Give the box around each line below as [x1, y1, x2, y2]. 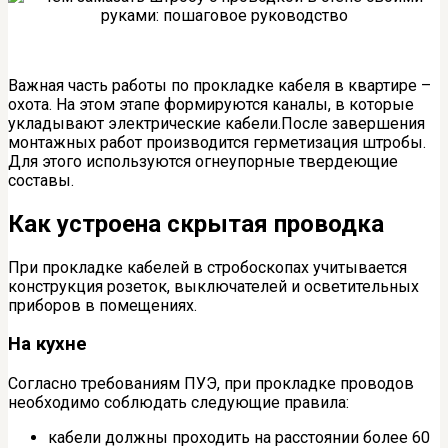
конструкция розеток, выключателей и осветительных [8, 276, 419, 296]
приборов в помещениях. [8, 295, 197, 315]
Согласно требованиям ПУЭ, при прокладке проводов [8, 374, 414, 394]
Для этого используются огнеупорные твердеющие [8, 151, 398, 171]
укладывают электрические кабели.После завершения [8, 113, 425, 133]
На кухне [8, 333, 87, 356]
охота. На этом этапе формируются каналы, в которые [8, 94, 414, 114]
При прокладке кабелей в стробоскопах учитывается [8, 257, 407, 277]
